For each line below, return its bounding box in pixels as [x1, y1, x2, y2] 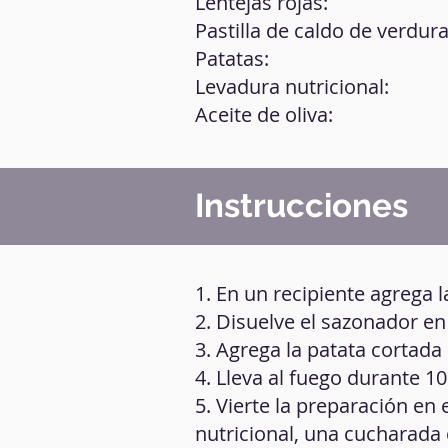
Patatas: [195, 45, 269, 72]
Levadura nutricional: [195, 73, 389, 100]
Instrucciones [195, 186, 408, 225]
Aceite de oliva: [195, 101, 333, 128]
